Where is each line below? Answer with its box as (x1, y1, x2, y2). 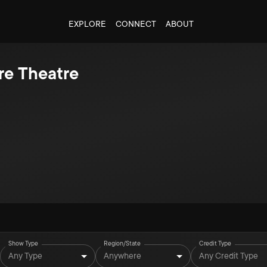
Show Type (8, 240, 39, 247)
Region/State (104, 240, 141, 247)
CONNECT (115, 19, 156, 29)
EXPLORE (68, 19, 106, 29)
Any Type (8, 250, 42, 260)
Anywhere (104, 250, 141, 260)
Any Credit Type (199, 250, 258, 260)
